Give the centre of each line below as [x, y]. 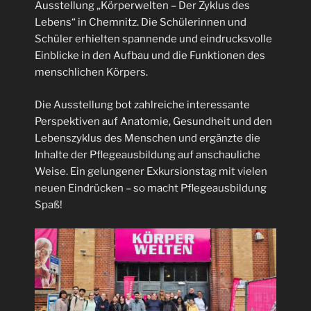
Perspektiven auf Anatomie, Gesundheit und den [153, 121]
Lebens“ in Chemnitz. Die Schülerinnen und [141, 23]
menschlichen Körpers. [91, 73]
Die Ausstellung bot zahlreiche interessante [142, 104]
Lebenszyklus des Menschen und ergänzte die [148, 138]
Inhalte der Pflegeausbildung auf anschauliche [148, 154]
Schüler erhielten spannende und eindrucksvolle [153, 39]
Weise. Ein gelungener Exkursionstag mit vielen [151, 171]
